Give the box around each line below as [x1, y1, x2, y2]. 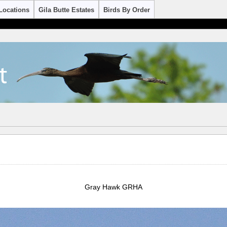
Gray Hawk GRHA [85, 183, 142, 191]
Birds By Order [103, 6, 150, 14]
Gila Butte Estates [39, 6, 94, 14]
